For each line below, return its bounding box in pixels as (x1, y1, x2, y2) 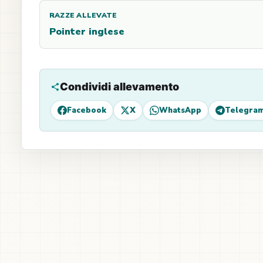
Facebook (67, 104, 106, 116)
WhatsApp (159, 104, 201, 116)
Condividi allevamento (60, 80, 179, 93)
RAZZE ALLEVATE (49, 11, 117, 20)
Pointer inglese (49, 25, 124, 38)
